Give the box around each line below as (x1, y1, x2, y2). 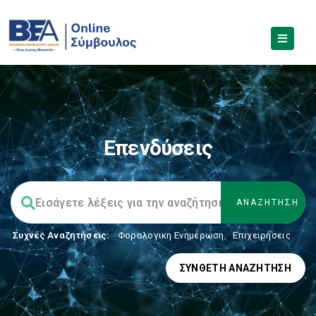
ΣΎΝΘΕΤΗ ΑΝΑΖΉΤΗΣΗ (179, 262, 291, 274)
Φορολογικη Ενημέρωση (117, 230, 224, 241)
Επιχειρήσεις (233, 230, 291, 241)
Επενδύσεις (104, 135, 212, 160)
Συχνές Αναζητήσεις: (13, 230, 110, 241)
